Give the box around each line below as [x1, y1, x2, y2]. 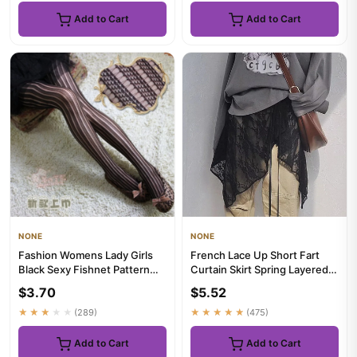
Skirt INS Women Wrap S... [190, 277, 320, 290]
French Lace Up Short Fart [190, 249, 320, 261]
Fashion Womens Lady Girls [18, 249, 153, 261]
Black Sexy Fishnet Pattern [18, 263, 150, 276]
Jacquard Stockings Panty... [18, 277, 155, 290]
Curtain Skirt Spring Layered [190, 263, 328, 276]
